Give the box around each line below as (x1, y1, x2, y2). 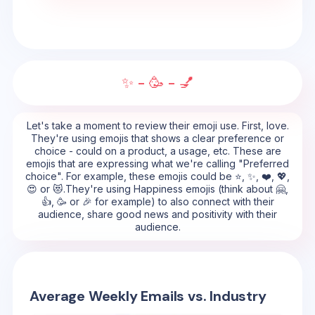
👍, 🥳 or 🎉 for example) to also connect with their (41, 195, 274, 207)
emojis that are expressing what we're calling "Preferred (26, 157, 289, 169)
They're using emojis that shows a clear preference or (31, 132, 284, 144)
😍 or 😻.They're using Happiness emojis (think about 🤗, (27, 183, 288, 195)
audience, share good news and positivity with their (38, 208, 277, 220)
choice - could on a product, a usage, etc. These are (34, 145, 281, 157)
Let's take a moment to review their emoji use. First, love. (26, 120, 289, 131)
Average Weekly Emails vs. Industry (30, 287, 266, 306)
